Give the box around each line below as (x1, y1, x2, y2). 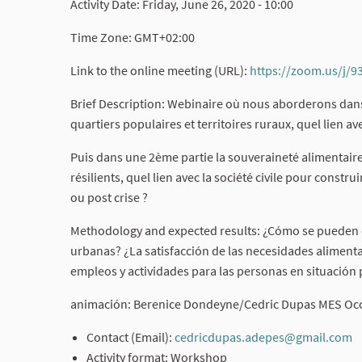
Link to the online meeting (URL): (70, 62, 250, 79)
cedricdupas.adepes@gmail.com (175, 329, 352, 346)
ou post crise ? (70, 189, 148, 206)
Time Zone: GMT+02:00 (70, 29, 195, 46)
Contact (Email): (86, 329, 175, 346)
